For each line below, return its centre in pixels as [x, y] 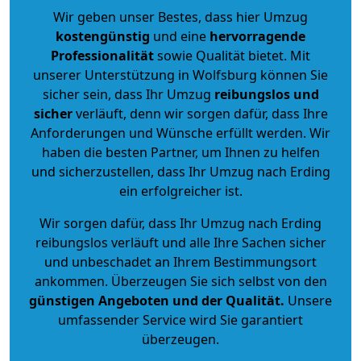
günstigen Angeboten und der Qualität [155, 300]
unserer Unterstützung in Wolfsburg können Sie [180, 75]
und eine [180, 36]
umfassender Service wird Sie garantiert [180, 320]
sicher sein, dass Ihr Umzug [128, 94]
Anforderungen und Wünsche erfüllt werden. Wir [180, 133]
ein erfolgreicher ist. [180, 191]
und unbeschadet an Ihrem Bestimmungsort [180, 261]
